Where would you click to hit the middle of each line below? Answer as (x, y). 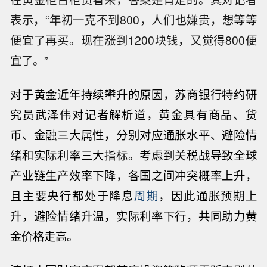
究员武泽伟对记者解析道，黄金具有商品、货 (133, 114)
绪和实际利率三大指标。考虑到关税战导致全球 (133, 155)
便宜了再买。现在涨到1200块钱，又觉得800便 (133, 40)
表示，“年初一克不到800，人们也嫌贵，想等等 (133, 20)
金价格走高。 (44, 236)
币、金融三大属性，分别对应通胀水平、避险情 (133, 134)
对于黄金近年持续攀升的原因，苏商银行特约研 (133, 94)
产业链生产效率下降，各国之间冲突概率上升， (133, 175)
